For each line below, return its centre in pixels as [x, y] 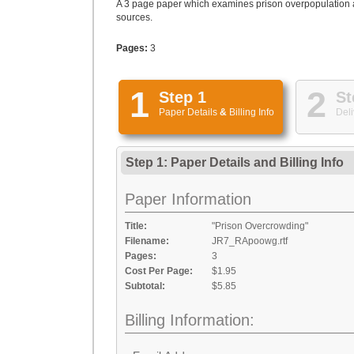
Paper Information [188, 199]
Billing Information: [190, 320]
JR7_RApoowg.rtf [250, 241]
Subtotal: [145, 286]
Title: [136, 226]
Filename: [147, 241]
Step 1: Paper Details [190, 162]
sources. [134, 17]
